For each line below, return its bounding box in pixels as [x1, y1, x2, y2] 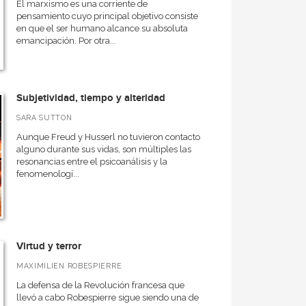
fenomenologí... [16, 169, 79, 179]
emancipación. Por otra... [16, 36, 116, 46]
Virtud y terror [16, 240, 81, 253]
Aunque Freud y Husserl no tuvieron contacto [16, 132, 200, 142]
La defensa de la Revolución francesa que [16, 280, 184, 290]
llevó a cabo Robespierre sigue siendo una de [16, 292, 199, 303]
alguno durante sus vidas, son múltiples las [16, 144, 191, 154]
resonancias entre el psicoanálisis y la [16, 156, 167, 167]
